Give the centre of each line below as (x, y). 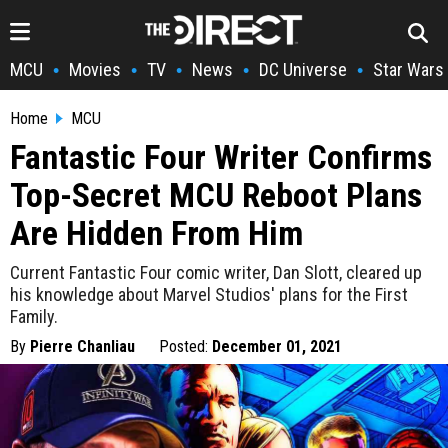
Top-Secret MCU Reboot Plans (216, 195)
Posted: (185, 346)
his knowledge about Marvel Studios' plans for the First (209, 294)
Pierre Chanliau (82, 346)
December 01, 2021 (277, 346)
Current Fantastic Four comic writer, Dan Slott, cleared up (216, 272)
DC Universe (303, 69)
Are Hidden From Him (156, 233)
